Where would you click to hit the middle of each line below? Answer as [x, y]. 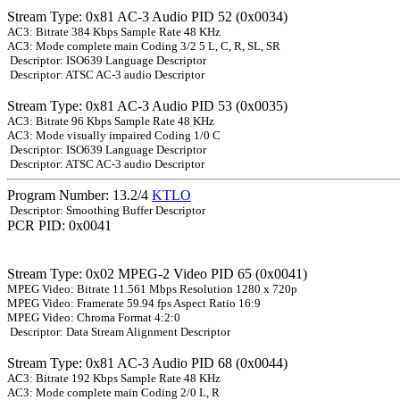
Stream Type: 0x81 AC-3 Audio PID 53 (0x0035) [147, 106]
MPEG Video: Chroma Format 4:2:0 [94, 318]
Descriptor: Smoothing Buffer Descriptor [106, 211]
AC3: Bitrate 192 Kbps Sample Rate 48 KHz [114, 379]
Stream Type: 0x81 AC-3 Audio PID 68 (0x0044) [147, 363]
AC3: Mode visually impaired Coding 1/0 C [114, 136]
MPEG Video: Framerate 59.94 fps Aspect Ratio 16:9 [134, 304]
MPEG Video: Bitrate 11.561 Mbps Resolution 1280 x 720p [152, 289]
